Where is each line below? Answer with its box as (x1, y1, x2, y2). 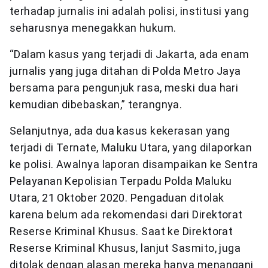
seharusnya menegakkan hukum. (10, 21, 176, 34)
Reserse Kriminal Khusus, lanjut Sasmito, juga (10, 241, 241, 254)
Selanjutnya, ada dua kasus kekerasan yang (10, 124, 230, 137)
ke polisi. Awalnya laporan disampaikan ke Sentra (10, 157, 258, 170)
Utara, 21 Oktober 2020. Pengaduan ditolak (10, 191, 224, 204)
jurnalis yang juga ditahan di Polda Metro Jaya (10, 64, 241, 77)
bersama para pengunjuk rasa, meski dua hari (10, 81, 239, 94)
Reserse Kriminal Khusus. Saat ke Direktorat (10, 224, 233, 237)
